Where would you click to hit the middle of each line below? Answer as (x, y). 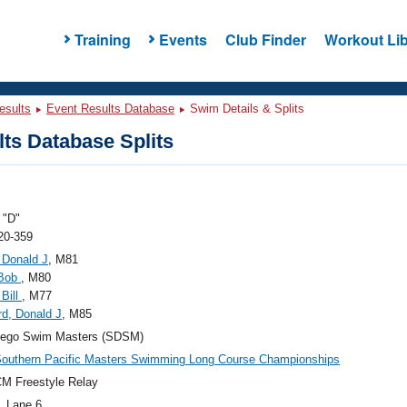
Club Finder (265, 39)
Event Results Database (110, 109)
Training (102, 39)
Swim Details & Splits (245, 109)
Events (183, 39)
